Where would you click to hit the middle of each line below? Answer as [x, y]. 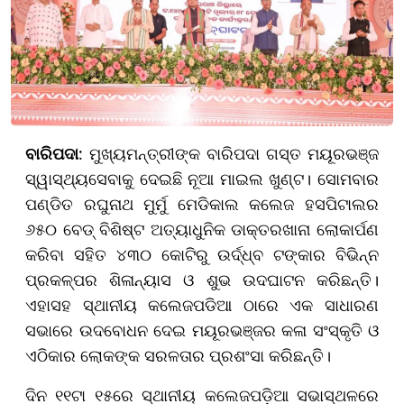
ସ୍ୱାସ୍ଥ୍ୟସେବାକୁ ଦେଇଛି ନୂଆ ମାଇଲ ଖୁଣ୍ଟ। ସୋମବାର [202, 178]
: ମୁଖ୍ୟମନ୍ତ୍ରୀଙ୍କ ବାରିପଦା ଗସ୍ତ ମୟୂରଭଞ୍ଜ [229, 153]
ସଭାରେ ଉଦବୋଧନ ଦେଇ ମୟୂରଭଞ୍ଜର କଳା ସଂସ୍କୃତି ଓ [202, 330]
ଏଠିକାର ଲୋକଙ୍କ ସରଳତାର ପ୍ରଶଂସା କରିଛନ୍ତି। [178, 355]
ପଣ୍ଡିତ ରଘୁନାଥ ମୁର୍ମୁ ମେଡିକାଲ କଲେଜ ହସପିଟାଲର [202, 203]
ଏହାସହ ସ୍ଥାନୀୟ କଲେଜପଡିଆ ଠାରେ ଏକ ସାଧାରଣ [202, 304]
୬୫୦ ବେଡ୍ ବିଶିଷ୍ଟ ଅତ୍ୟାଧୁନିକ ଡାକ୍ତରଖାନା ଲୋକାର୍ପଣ [202, 229]
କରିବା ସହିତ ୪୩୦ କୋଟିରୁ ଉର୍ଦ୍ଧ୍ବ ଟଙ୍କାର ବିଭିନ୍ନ [202, 254]
